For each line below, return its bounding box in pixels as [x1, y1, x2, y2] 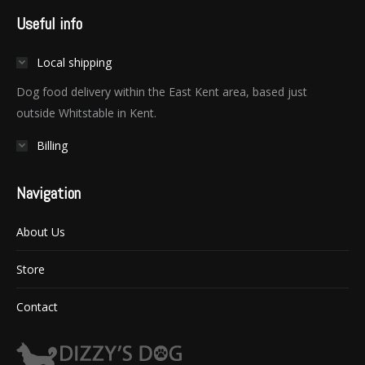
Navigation [16, 182, 81, 204]
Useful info [16, 13, 82, 35]
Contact [16, 299, 58, 315]
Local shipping [37, 55, 112, 71]
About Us [16, 224, 65, 240]
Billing [37, 138, 68, 154]
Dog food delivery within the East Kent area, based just [16, 84, 307, 100]
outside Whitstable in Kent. [16, 105, 156, 121]
